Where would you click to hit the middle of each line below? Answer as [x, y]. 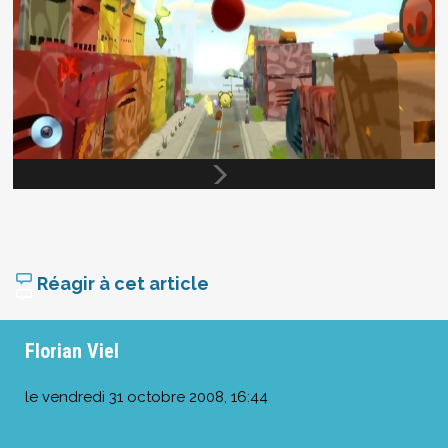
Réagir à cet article [121, 284]
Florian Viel [72, 351]
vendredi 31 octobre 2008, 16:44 [155, 397]
